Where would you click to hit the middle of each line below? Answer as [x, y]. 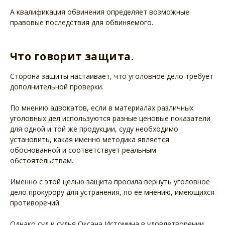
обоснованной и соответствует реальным [83, 150]
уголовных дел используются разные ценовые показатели [110, 118]
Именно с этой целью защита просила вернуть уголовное [110, 181]
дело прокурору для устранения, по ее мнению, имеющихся [112, 192]
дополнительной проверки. [57, 86]
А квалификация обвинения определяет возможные [100, 12]
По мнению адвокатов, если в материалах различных [102, 107]
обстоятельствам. [42, 160]
